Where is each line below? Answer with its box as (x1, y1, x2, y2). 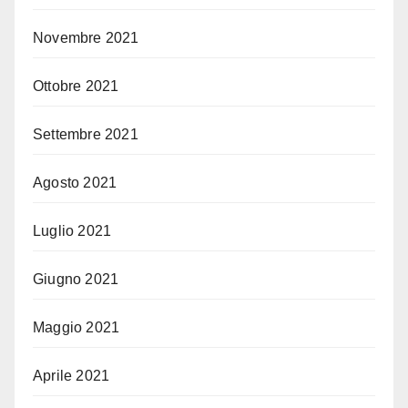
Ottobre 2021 (33, 77, 119, 94)
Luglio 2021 (33, 222, 112, 239)
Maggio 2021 (33, 319, 120, 335)
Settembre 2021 (33, 126, 138, 142)
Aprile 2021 (33, 367, 110, 383)
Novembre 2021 (33, 29, 139, 46)
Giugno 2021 (33, 270, 119, 287)
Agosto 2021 (33, 174, 117, 190)
